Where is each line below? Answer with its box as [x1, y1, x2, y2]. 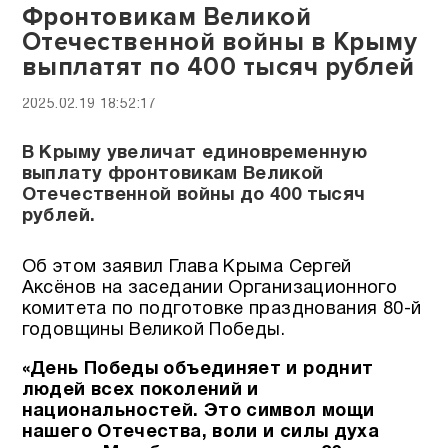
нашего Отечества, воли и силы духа [21, 423, 380, 441]
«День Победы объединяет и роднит [21, 360, 374, 378]
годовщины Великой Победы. [21, 321, 286, 339]
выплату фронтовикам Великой [21, 165, 324, 183]
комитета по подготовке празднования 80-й [21, 300, 422, 318]
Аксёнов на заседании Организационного [21, 279, 398, 297]
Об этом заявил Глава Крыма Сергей [21, 258, 352, 276]
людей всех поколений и [21, 381, 259, 399]
